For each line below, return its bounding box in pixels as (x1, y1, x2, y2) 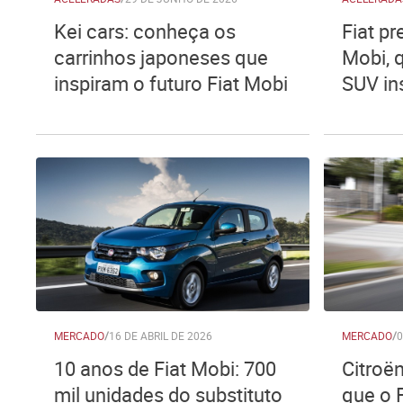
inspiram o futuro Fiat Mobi (54, 70, 288, 96)
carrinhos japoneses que (54, 44, 268, 70)
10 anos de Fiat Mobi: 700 (54, 355, 276, 381)
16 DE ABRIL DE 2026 (109, 328, 212, 343)
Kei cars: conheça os (54, 18, 236, 44)
